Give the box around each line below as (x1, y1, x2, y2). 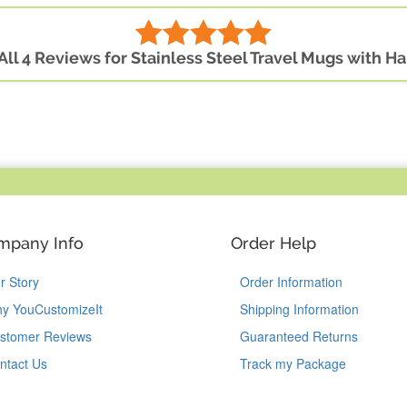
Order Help (231, 233, 316, 253)
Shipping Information (240, 300, 359, 319)
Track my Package (240, 354, 346, 373)
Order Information (240, 273, 342, 292)
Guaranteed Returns (240, 327, 358, 346)
